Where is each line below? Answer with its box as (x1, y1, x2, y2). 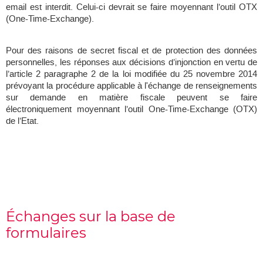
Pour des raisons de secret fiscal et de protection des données (6, 45, 257, 57)
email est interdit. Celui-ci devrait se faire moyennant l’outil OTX (6, 1, 257, 14)
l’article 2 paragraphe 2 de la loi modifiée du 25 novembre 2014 (6, 68, 257, 80)
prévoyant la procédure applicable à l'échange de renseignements (6, 80, 257, 92)
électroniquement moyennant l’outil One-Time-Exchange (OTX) (6, 103, 257, 116)
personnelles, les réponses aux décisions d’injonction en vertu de (6, 56, 257, 69)
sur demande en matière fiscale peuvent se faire (6, 92, 257, 104)
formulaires (6, 224, 86, 242)
